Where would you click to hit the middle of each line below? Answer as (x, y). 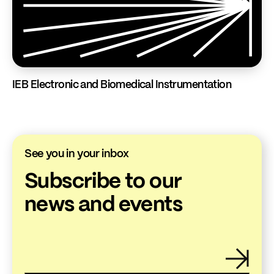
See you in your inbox (77, 154)
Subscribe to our (103, 182)
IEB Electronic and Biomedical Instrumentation (122, 85)
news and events (103, 205)
